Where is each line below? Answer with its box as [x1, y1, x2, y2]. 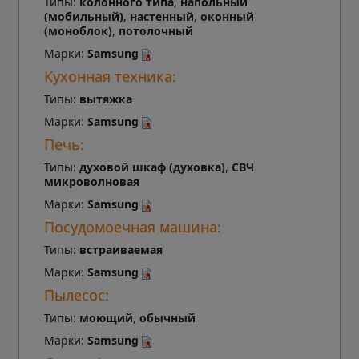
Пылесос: [43, 285, 109, 305]
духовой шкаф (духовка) [79, 159, 225, 175]
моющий [79, 310, 133, 326]
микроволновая [43, 174, 139, 190]
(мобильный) [43, 9, 123, 25]
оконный [200, 9, 254, 25]
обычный [139, 310, 196, 326]
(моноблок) [43, 23, 112, 39]
